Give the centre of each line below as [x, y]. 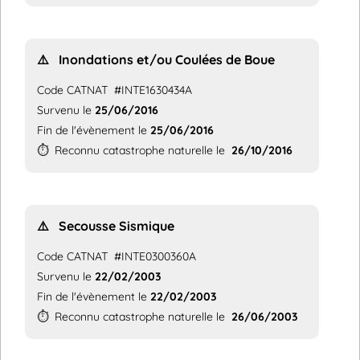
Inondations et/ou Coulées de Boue [167, 59]
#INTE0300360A [152, 256]
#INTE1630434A [150, 90]
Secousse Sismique [117, 225]
